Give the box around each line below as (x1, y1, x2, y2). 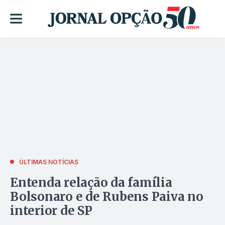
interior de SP (10, 202, 92, 218)
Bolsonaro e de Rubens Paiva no (10, 188, 203, 204)
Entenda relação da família (10, 174, 172, 190)
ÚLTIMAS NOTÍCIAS (19, 158, 78, 166)
